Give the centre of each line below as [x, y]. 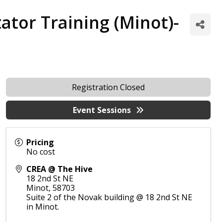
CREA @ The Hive [60, 169]
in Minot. [43, 207]
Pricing [40, 142]
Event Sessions [102, 110]
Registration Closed [109, 87]
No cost [41, 152]
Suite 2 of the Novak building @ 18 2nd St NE [110, 197]
